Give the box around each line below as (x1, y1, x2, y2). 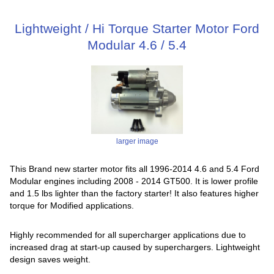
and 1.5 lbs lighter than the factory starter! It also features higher (10, 188, 259, 199)
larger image (116, 137, 158, 146)
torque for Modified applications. (10, 201, 135, 211)
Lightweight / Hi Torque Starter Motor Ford (15, 21, 259, 35)
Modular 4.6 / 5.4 (87, 37, 187, 52)
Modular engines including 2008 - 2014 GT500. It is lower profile (10, 176, 259, 187)
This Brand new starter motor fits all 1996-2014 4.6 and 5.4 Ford (10, 164, 260, 174)
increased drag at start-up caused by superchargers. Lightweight (10, 242, 261, 252)
